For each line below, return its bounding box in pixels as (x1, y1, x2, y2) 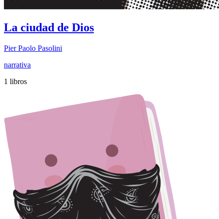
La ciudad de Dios (4, 21, 94, 34)
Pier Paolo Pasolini (4, 44, 62, 52)
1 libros (4, 77, 27, 86)
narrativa (4, 60, 31, 69)
